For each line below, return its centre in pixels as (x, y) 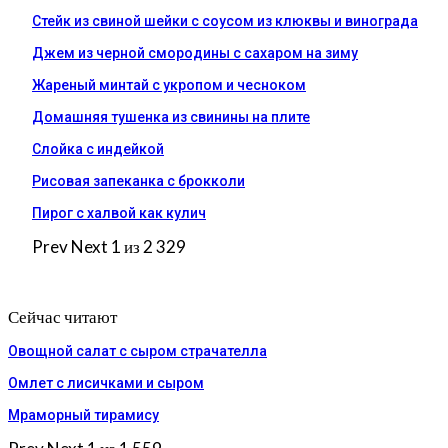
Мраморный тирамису (83, 414)
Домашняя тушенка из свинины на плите (171, 116)
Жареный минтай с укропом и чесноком (169, 84)
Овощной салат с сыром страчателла (137, 350)
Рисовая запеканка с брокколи (138, 180)
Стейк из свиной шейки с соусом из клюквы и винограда (225, 20)
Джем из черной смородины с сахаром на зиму (195, 52)
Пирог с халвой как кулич (119, 212)
